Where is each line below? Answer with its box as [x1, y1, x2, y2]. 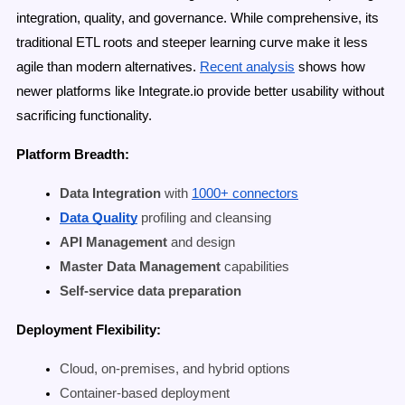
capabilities [221, 259, 289, 275]
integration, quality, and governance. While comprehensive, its [16, 11, 379, 26]
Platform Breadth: [16, 147, 129, 163]
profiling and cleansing [137, 211, 271, 226]
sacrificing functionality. [16, 108, 152, 124]
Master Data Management [60, 259, 221, 275]
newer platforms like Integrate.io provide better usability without [16, 84, 384, 99]
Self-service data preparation [60, 284, 241, 299]
